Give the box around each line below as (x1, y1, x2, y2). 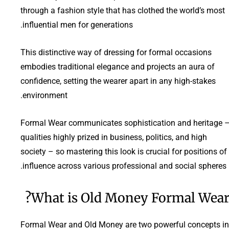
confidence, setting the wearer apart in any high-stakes (20, 76, 216, 86)
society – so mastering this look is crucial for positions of (20, 146, 227, 156)
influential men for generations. (22, 19, 133, 30)
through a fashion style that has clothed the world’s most (20, 5, 225, 15)
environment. (22, 90, 67, 100)
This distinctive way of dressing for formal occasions (20, 47, 212, 57)
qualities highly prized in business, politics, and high (20, 132, 207, 142)
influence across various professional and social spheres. (22, 161, 226, 171)
